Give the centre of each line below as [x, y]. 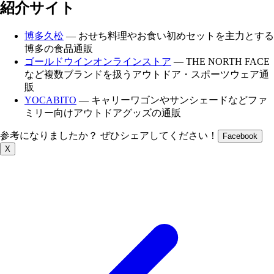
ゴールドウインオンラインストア [98, 61]
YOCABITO [50, 100]
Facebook [240, 136]
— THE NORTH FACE [220, 61]
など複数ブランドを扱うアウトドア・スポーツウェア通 [147, 74]
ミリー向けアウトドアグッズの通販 [103, 113]
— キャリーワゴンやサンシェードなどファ [172, 100]
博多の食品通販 [59, 48]
